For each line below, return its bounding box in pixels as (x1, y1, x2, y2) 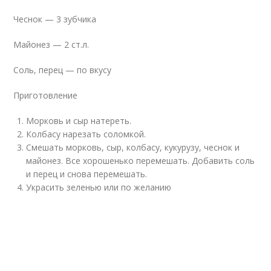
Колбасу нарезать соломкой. (26, 128, 146, 140)
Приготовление (13, 90, 78, 101)
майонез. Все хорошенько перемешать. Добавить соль (26, 155, 255, 166)
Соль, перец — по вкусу (13, 64, 112, 76)
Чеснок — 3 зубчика (13, 13, 97, 25)
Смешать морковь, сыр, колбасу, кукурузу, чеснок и (26, 142, 240, 153)
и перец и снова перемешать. (26, 168, 148, 180)
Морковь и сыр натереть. (26, 115, 132, 126)
